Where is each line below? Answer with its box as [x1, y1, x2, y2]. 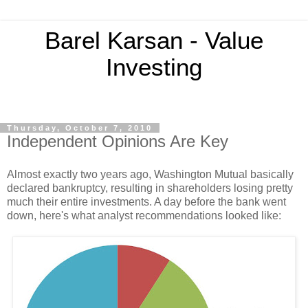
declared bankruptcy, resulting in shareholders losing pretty [7, 181, 293, 194]
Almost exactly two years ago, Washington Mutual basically [7, 168, 294, 180]
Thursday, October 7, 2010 [7, 124, 153, 132]
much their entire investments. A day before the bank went [7, 195, 286, 208]
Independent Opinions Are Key [7, 132, 228, 151]
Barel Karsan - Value [45, 27, 263, 54]
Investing [106, 54, 202, 80]
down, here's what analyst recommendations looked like [7, 209, 278, 221]
